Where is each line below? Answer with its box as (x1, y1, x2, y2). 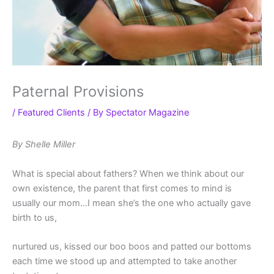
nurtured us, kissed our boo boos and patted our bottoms (12, 241, 251, 253)
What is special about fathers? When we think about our (12, 168, 244, 179)
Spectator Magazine (106, 107, 189, 119)
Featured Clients (18, 107, 85, 119)
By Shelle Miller (12, 139, 75, 150)
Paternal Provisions (12, 83, 144, 101)
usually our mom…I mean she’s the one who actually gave (12, 197, 251, 209)
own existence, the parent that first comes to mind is (12, 182, 232, 194)
